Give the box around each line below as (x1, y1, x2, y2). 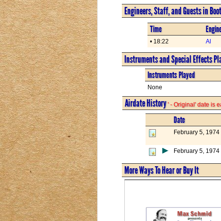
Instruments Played (147, 69, 195, 80)
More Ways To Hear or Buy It (124, 164, 199, 176)
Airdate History (124, 97, 168, 109)
